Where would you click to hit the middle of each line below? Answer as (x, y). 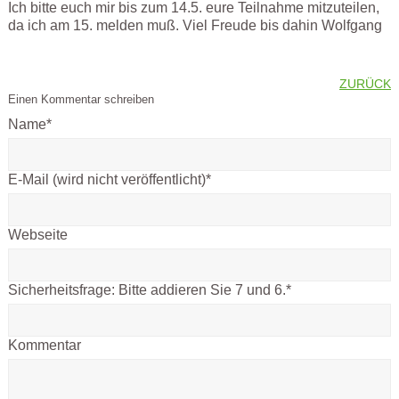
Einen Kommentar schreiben (81, 100)
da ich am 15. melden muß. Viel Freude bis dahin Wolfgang (196, 26)
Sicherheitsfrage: (63, 290)
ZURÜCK (366, 84)
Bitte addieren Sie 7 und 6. (202, 290)
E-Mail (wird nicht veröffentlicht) (106, 180)
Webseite (37, 235)
